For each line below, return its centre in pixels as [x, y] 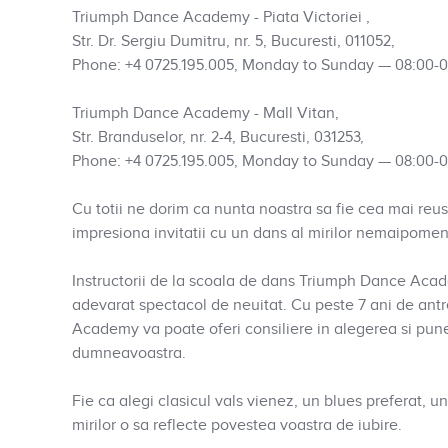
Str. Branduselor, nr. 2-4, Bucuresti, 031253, [218, 137]
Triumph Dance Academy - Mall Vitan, [205, 113]
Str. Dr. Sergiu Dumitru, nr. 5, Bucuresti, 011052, [233, 41]
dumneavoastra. [129, 353]
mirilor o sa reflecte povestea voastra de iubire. [237, 425]
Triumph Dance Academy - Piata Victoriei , [221, 17]
